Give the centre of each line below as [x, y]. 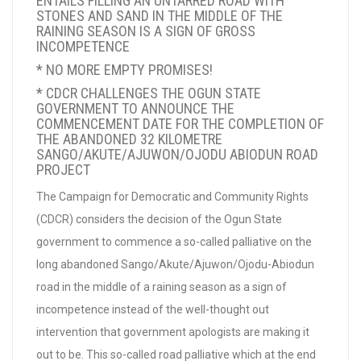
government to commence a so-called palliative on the [174, 242]
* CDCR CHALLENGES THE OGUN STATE [149, 93]
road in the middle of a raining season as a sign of [162, 287]
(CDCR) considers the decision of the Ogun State [159, 219]
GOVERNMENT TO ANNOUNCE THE [135, 108]
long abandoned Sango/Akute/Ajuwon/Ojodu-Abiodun [175, 264]
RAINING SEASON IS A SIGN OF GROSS [146, 31]
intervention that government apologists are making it [173, 332]
